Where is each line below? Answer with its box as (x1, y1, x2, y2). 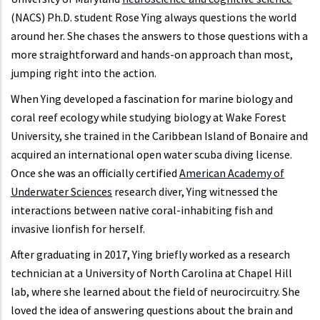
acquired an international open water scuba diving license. (11, 147, 292, 162)
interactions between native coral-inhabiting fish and (11, 203, 273, 218)
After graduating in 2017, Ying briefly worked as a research (11, 247, 290, 262)
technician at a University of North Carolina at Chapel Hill (11, 266, 292, 281)
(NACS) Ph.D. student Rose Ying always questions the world (11, 10, 296, 25)
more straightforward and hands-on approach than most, (11, 47, 293, 62)
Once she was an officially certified (11, 166, 179, 181)
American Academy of (179, 166, 284, 181)
